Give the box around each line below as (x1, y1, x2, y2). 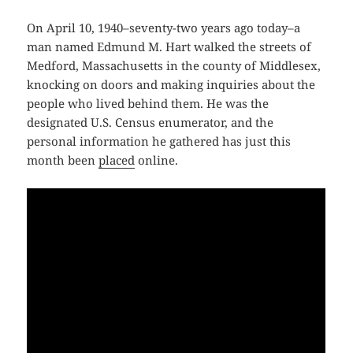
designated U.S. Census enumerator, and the (27, 114, 274, 131)
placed (98, 152, 136, 169)
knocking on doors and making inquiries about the (27, 76, 316, 93)
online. (135, 152, 179, 169)
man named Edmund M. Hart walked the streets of (27, 39, 312, 55)
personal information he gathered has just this (27, 133, 292, 150)
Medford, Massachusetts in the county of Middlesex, (27, 58, 321, 74)
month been (27, 152, 99, 169)
